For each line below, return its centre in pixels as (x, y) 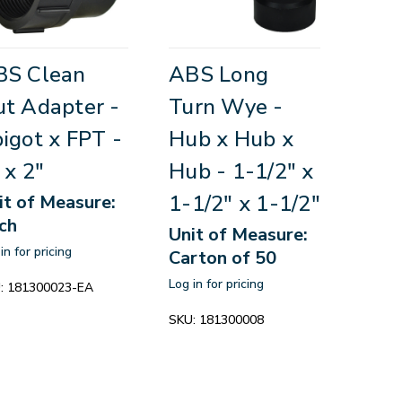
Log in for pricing (217, 284)
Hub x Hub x (231, 140)
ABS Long (219, 75)
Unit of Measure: (239, 235)
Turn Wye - (226, 107)
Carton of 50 (223, 258)
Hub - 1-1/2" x (241, 172)
